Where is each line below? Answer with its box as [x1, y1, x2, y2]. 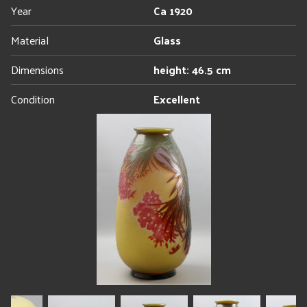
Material [11, 30, 49, 50]
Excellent [153, 89, 200, 109]
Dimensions [11, 60, 64, 79]
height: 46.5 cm [153, 60, 231, 79]
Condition [11, 89, 55, 109]
